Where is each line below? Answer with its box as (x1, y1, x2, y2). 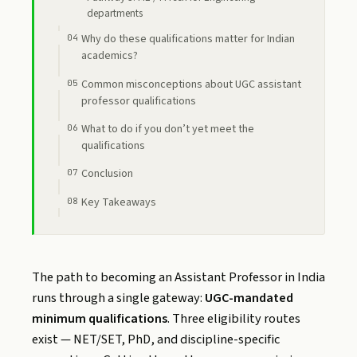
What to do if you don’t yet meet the (80, 120, 254, 137)
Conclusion (80, 166, 133, 182)
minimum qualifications (32, 309, 167, 329)
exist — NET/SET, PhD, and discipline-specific (32, 330, 280, 350)
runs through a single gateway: (32, 288, 205, 308)
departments (86, 6, 143, 22)
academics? (80, 48, 138, 65)
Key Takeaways (80, 194, 156, 210)
